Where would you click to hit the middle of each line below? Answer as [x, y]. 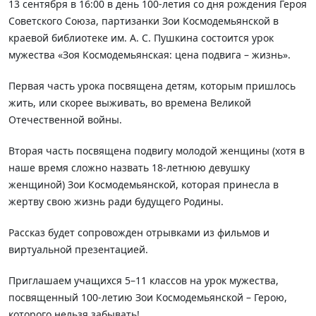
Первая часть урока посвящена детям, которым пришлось [152, 85]
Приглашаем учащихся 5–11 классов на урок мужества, [144, 280]
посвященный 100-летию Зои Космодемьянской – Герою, [148, 297]
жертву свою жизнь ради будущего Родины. [116, 201]
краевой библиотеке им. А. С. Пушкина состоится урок [141, 37]
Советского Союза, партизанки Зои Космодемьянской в [144, 20]
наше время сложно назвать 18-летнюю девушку [129, 167]
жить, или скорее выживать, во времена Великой [130, 102]
